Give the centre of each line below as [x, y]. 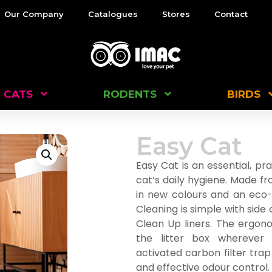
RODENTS [130, 94]
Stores [176, 14]
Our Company [34, 14]
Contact [231, 14]
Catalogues [113, 14]
